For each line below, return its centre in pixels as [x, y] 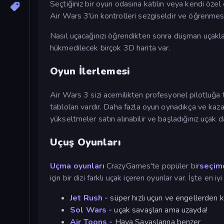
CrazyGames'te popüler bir [152, 166]
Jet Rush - [89, 198]
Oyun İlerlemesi [90, 71]
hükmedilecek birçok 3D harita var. [110, 48]
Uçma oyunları [77, 166]
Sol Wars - [91, 210]
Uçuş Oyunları [85, 142]
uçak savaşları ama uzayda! [160, 210]
